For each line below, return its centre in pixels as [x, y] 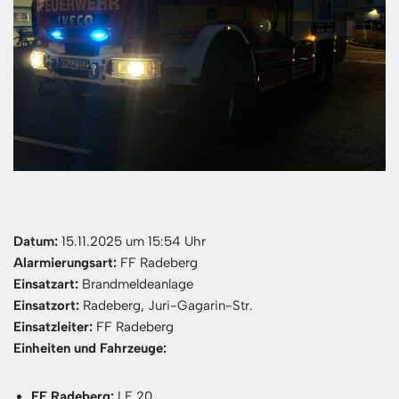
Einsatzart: [46, 284]
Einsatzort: [46, 305]
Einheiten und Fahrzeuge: [90, 348]
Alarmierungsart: [65, 262]
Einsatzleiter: [53, 326]
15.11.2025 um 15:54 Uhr [132, 241]
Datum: [36, 241]
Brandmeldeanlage [136, 284]
